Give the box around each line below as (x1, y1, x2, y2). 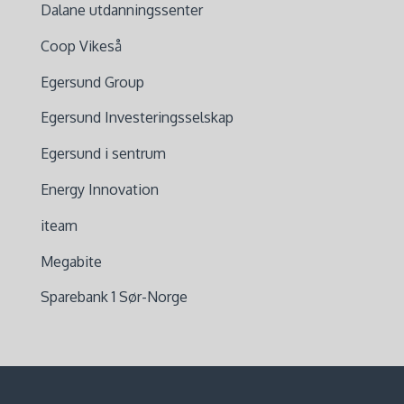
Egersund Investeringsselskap (40, 108, 234, 127)
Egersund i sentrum (40, 144, 166, 163)
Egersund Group (40, 72, 144, 91)
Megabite (40, 252, 102, 271)
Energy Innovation (40, 179, 159, 198)
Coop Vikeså (40, 36, 122, 55)
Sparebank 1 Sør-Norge (40, 288, 188, 307)
